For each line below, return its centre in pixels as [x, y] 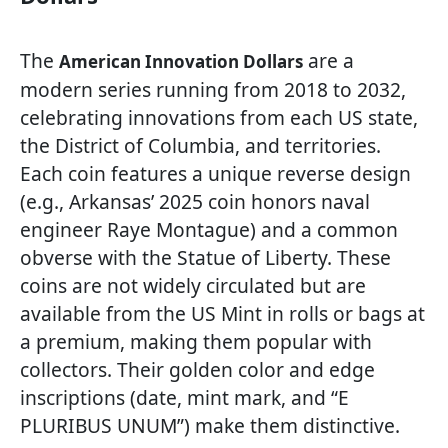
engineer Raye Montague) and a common [209, 230]
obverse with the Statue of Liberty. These [205, 258]
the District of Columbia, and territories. [200, 146]
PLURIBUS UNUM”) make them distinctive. [210, 426]
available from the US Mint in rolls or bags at [222, 314]
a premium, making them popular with [196, 342]
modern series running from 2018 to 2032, [213, 90]
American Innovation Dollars [181, 62]
